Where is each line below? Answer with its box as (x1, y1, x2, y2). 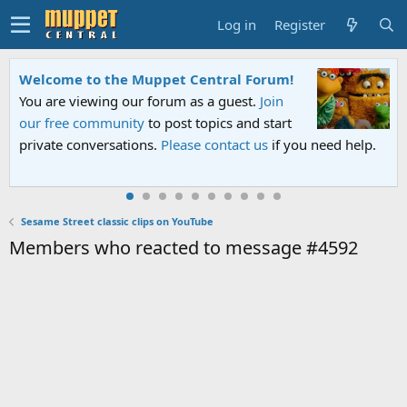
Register (274, 15, 325, 34)
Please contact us (161, 135, 268, 154)
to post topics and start (144, 114, 292, 132)
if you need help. (268, 135, 376, 154)
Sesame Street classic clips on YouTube (20, 214, 213, 228)
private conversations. (19, 135, 161, 154)
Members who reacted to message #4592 (9, 235, 358, 260)
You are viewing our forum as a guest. (19, 92, 260, 110)
